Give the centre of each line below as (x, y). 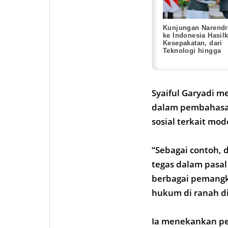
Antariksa (179, 58)
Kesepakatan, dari (193, 43)
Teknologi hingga (192, 50)
